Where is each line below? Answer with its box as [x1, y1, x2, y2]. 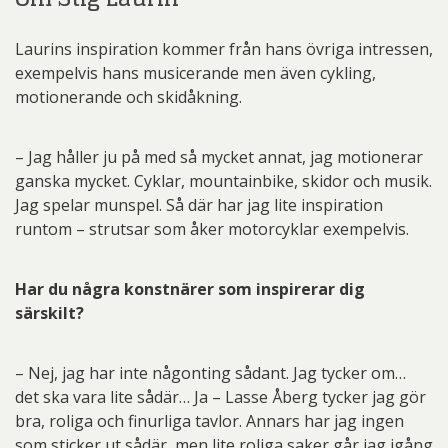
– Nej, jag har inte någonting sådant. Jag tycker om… [15, 361, 406, 384]
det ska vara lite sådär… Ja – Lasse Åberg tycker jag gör [15, 385, 426, 408]
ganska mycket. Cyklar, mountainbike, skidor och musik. [15, 169, 432, 192]
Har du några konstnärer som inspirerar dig [15, 277, 365, 300]
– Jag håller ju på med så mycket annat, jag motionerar [15, 145, 423, 168]
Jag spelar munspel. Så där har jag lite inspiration [15, 193, 383, 216]
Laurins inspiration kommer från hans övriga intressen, [15, 37, 433, 60]
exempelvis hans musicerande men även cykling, [15, 61, 376, 84]
